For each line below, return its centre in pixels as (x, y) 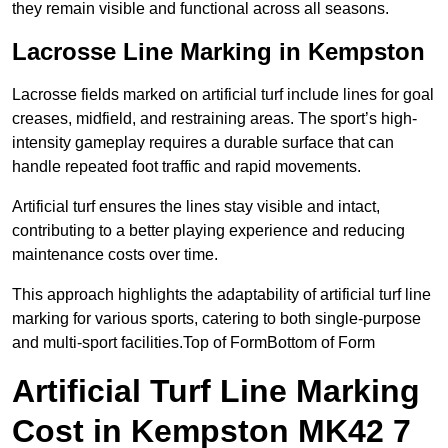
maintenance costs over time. (115, 255)
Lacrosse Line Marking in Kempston (218, 52)
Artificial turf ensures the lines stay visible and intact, (196, 207)
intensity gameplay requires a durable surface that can (203, 143)
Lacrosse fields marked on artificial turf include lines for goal (223, 95)
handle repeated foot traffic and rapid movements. (186, 167)
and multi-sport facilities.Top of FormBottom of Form (193, 343)
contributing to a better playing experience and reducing (208, 231)
